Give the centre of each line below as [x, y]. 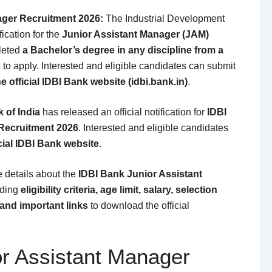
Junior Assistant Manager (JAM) [135, 34]
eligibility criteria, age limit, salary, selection [119, 189]
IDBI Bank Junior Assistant [140, 174]
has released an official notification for [124, 112]
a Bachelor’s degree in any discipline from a [123, 50]
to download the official [139, 205]
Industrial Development [175, 18]
